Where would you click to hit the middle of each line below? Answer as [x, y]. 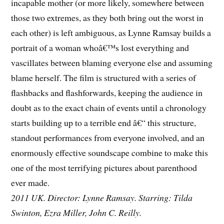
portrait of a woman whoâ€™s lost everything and [100, 47]
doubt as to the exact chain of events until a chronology [109, 107]
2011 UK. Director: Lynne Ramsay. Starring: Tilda [102, 197]
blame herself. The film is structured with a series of [104, 77]
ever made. [30, 182]
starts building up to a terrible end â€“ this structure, [104, 122]
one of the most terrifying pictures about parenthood [104, 167]
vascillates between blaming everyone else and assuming [112, 62]
